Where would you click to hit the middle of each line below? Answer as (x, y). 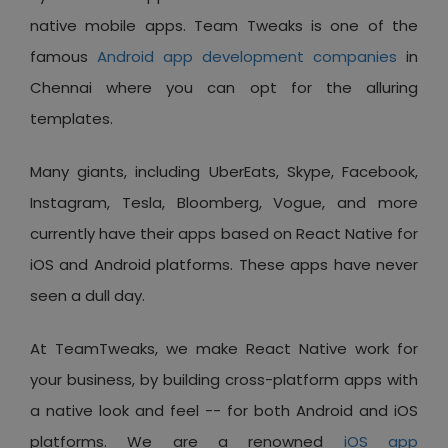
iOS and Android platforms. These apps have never (224, 264)
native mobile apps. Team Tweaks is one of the (224, 25)
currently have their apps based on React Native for (224, 233)
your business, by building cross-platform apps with (224, 379)
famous (63, 56)
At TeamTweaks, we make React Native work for (224, 348)
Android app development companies (247, 56)
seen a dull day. (87, 295)
